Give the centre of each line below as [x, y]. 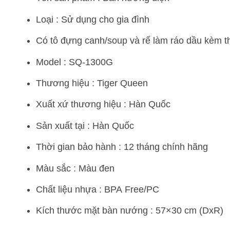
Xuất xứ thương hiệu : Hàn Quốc [103, 104]
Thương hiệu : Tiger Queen [92, 83]
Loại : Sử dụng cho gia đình [93, 19]
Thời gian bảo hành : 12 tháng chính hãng [122, 147]
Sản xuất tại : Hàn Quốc [85, 126]
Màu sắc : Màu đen [75, 168]
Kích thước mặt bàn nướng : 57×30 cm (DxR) [130, 211]
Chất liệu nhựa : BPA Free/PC [98, 189]
